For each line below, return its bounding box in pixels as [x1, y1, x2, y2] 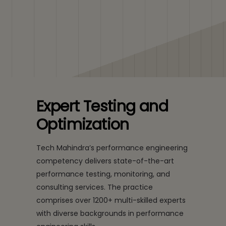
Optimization [36, 114, 129, 135]
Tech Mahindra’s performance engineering [36, 143, 188, 153]
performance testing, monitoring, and [36, 169, 170, 179]
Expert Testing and [36, 96, 168, 117]
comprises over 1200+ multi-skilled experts [36, 195, 186, 205]
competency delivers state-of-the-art [36, 156, 174, 166]
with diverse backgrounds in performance [36, 208, 184, 218]
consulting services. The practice [36, 182, 153, 192]
